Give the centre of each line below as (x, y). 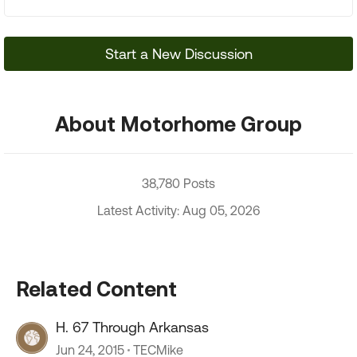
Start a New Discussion (178, 54)
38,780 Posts (178, 183)
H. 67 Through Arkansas (132, 327)
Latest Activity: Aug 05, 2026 (178, 210)
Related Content (96, 288)
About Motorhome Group (178, 124)
